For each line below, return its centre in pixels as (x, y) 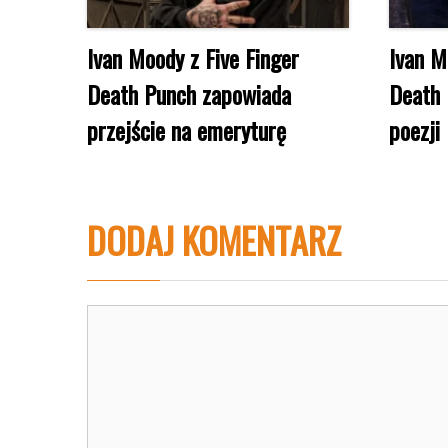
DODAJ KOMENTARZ (214, 239)
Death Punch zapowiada (189, 93)
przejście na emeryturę (186, 129)
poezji (414, 129)
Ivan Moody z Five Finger (193, 57)
